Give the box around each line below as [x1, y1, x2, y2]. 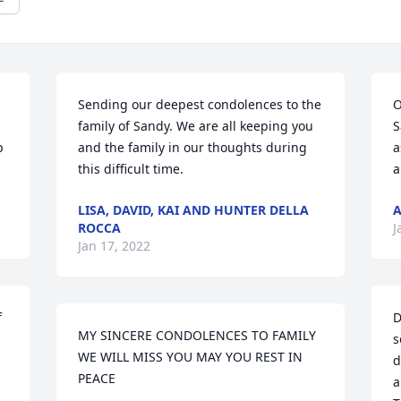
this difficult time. [78, 160, 184, 177]
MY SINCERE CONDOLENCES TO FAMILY [78, 327, 317, 344]
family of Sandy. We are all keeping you [78, 117, 314, 134]
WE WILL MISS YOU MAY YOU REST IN [78, 348, 303, 365]
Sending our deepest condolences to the [78, 96, 322, 113]
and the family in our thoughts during [78, 139, 308, 156]
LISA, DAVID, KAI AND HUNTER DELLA [78, 201, 310, 218]
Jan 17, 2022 [78, 237, 151, 254]
